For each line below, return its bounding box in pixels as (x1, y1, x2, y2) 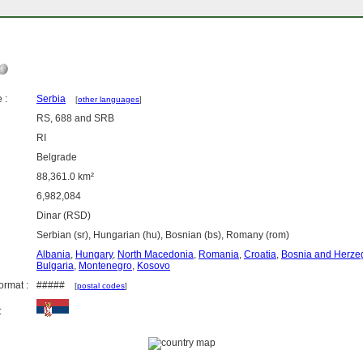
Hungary (75, 249, 113, 261)
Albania (36, 249, 70, 261)
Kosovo (137, 260, 170, 272)
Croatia (244, 249, 276, 261)
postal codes (77, 281, 125, 291)
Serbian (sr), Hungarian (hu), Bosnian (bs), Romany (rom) (36, 229, 289, 241)
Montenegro (79, 260, 132, 272)
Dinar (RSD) (36, 210, 91, 222)
